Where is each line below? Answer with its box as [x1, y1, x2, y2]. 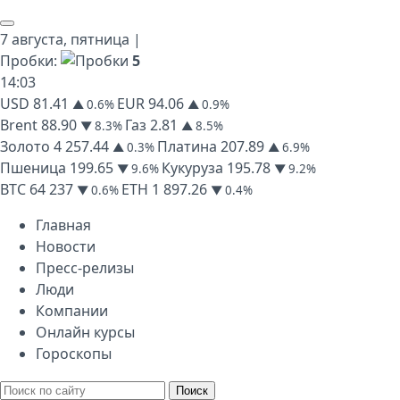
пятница [71, 29, 129, 49]
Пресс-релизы [36, 258, 134, 278]
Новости [36, 237, 96, 256]
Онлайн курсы [36, 322, 135, 342]
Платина [157, 137, 217, 156]
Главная [36, 215, 91, 235]
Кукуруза [162, 158, 223, 178]
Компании [36, 301, 108, 321]
